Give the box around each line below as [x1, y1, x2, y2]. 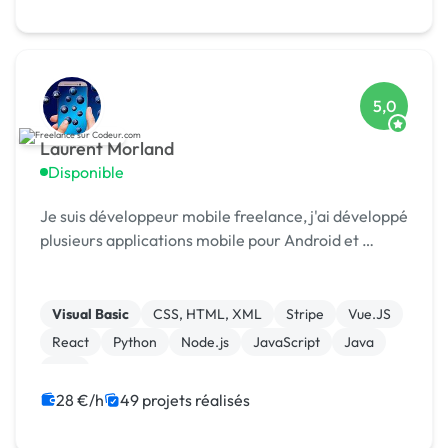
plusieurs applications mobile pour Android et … [40, 230, 374, 251]
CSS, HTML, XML [153, 305, 262, 324]
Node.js [181, 333, 229, 352]
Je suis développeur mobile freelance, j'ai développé [40, 206, 408, 227]
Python [113, 333, 157, 352]
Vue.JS [348, 305, 391, 324]
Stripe [286, 305, 324, 324]
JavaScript [253, 333, 320, 352]
